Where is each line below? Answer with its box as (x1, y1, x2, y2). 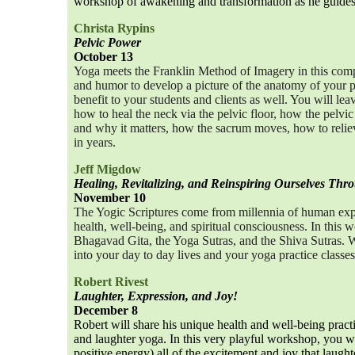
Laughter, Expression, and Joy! (74, 289, 238, 303)
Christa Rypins (74, 21, 155, 35)
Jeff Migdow (74, 162, 141, 176)
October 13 (74, 50, 133, 63)
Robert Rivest (74, 275, 148, 288)
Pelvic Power (74, 36, 141, 49)
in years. (74, 136, 116, 149)
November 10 (74, 191, 146, 204)
